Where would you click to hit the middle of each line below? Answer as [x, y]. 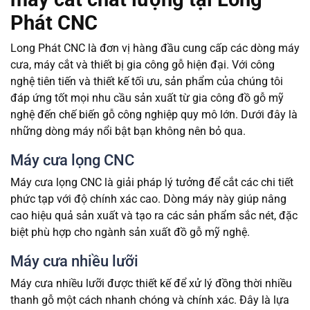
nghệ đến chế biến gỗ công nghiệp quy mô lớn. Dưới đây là [154, 115]
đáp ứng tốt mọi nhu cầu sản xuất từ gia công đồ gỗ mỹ [147, 98]
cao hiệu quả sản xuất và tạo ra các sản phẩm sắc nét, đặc [154, 216]
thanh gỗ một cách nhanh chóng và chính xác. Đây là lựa [150, 300]
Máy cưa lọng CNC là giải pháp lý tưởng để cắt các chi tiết [152, 183]
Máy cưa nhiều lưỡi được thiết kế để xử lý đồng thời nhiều [151, 284]
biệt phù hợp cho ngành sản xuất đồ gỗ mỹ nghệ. [130, 232]
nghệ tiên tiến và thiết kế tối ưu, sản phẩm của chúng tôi [147, 82]
